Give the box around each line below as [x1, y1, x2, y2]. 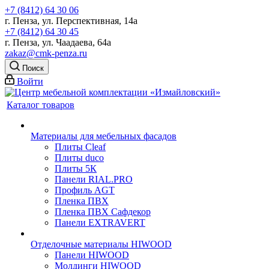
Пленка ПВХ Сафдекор [55, 207, 151, 217]
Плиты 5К [55, 163, 97, 174]
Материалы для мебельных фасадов [31, 131, 177, 141]
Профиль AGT [55, 185, 115, 195]
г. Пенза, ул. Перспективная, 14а [5, 16, 138, 26]
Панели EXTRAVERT [55, 217, 145, 228]
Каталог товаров [7, 100, 74, 110]
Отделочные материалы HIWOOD [31, 239, 172, 249]
